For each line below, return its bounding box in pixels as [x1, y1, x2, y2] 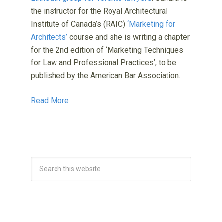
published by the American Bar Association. [31, 70, 181, 80]
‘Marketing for [127, 19, 176, 29]
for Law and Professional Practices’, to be [31, 57, 177, 67]
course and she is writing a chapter [67, 32, 190, 42]
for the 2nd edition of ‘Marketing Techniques [31, 45, 184, 55]
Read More [31, 95, 69, 105]
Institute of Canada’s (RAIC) [31, 19, 128, 29]
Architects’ [31, 32, 68, 42]
